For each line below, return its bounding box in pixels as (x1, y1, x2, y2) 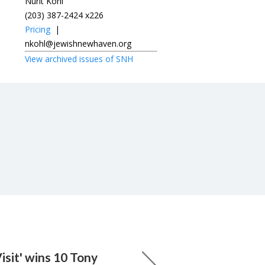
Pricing (25, 23, 50, 35)
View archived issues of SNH (25, 53, 133, 64)
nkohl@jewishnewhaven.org (25, 37, 131, 49)
